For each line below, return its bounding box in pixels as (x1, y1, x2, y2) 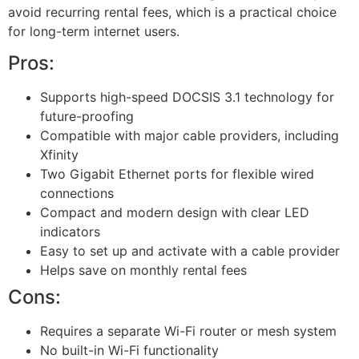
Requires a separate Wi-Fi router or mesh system (40, 322, 337, 339)
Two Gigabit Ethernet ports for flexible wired (40, 165, 314, 182)
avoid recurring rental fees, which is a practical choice (8, 3, 337, 20)
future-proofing (40, 107, 134, 124)
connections (40, 184, 114, 201)
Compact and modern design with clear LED (40, 204, 309, 220)
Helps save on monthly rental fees (40, 261, 247, 278)
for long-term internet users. (8, 22, 179, 39)
